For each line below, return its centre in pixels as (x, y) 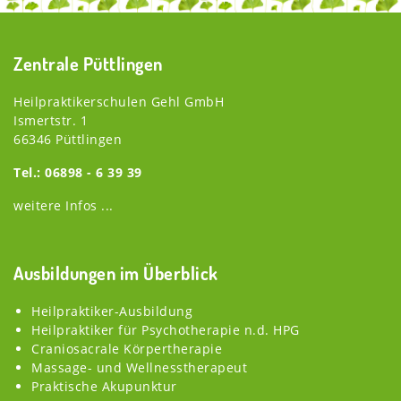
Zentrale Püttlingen (88, 63)
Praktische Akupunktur (104, 386)
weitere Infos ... (64, 205)
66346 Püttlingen (68, 139)
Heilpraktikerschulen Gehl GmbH (119, 101)
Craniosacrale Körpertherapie (127, 348)
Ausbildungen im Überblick (116, 273)
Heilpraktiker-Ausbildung (112, 311)
